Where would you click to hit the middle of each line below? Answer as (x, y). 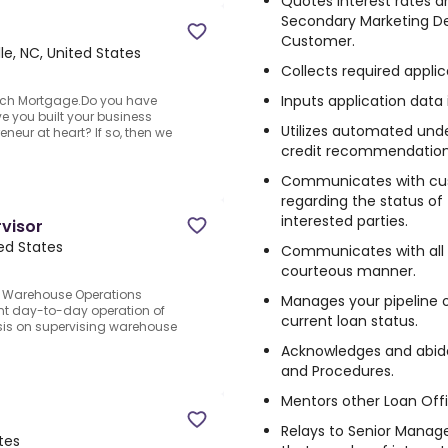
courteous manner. (348, 271)
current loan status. (349, 321)
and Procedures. (337, 371)
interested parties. (344, 221)
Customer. (318, 41)
